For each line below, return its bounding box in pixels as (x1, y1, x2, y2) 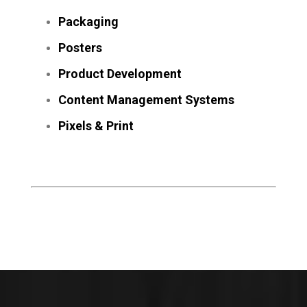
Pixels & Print (58, 118, 134, 133)
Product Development (58, 66, 182, 81)
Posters (58, 40, 102, 55)
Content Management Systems (58, 92, 234, 107)
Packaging (58, 14, 119, 29)
